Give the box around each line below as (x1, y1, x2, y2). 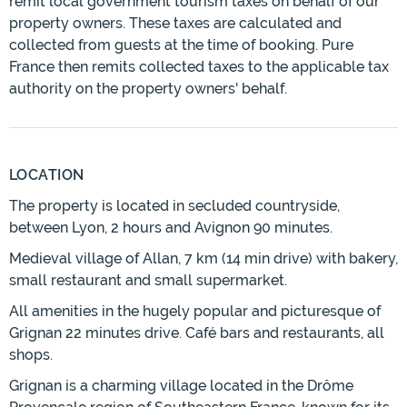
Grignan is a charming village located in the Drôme (9, 377, 353, 395)
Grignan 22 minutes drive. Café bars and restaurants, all (9, 324, 384, 342)
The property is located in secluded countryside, (9, 197, 340, 215)
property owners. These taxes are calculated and (9, 15, 342, 33)
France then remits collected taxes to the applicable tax (9, 58, 389, 76)
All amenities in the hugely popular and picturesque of (9, 303, 381, 321)
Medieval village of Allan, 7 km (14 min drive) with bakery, (9, 250, 398, 268)
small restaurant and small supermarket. (9, 272, 287, 290)
